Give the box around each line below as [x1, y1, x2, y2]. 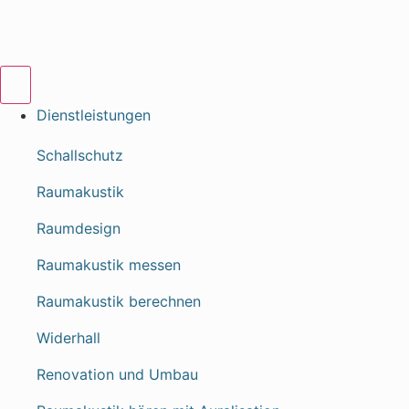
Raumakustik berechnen [37, 292, 201, 310]
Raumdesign [37, 219, 121, 237]
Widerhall [37, 329, 100, 347]
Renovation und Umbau [37, 365, 198, 383]
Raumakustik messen [37, 256, 181, 274]
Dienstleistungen [37, 106, 151, 124]
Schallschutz [37, 146, 123, 164]
